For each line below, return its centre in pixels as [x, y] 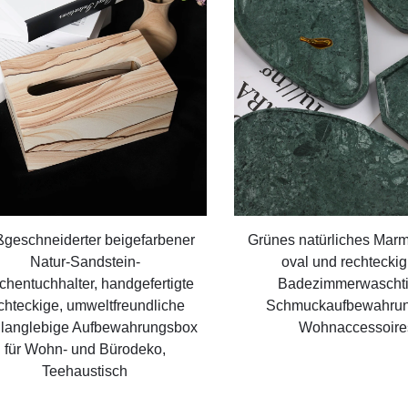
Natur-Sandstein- [85, 262]
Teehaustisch [85, 372]
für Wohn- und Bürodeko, [85, 350]
